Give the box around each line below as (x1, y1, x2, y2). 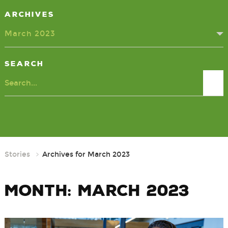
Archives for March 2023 (42, 150, 130, 159)
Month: (4, 180, 78, 202)
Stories (4, 150, 30, 159)
